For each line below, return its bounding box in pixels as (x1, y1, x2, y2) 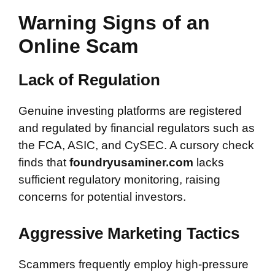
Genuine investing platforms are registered (18, 104, 242, 117)
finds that (18, 156, 69, 169)
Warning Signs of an (18, 12, 210, 34)
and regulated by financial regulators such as (18, 122, 255, 134)
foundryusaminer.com (69, 156, 196, 169)
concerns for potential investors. (18, 190, 186, 203)
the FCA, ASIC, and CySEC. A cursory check (18, 139, 254, 152)
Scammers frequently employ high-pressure (18, 257, 249, 271)
